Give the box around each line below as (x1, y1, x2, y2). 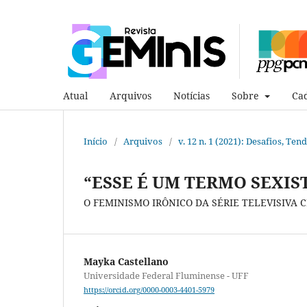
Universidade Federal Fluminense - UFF (84, 269, 249, 282)
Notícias (173, 88, 210, 102)
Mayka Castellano (84, 254, 169, 268)
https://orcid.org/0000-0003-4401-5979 (84, 285, 214, 295)
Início (84, 134, 108, 147)
